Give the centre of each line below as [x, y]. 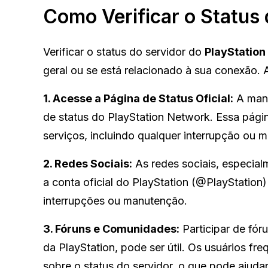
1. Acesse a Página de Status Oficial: [138, 98]
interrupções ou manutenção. [115, 200]
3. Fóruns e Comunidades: [111, 229]
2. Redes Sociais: [88, 163]
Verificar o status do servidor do [124, 51]
